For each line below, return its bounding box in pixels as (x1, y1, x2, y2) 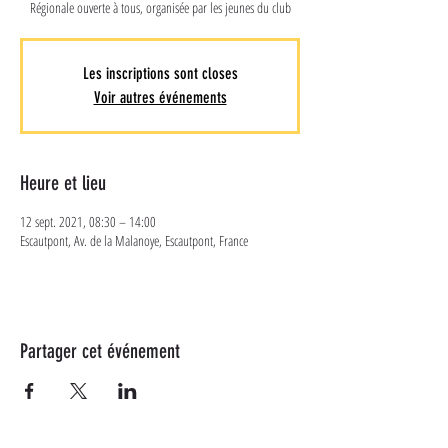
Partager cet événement (20, 339, 180, 363)
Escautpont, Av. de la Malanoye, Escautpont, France (20, 231, 248, 250)
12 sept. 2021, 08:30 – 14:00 (20, 212, 156, 231)
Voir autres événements (93, 88, 227, 107)
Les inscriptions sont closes (82, 64, 238, 83)
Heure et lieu (20, 171, 106, 195)
